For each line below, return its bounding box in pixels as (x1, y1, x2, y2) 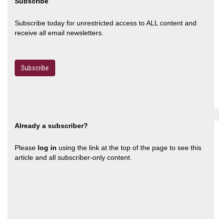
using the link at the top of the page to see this (57, 143, 201, 152)
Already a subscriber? (15, 121, 88, 130)
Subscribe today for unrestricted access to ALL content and (15, 19, 197, 27)
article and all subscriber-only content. (15, 153, 132, 161)
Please (15, 143, 38, 152)
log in (38, 143, 57, 152)
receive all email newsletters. (15, 28, 104, 37)
